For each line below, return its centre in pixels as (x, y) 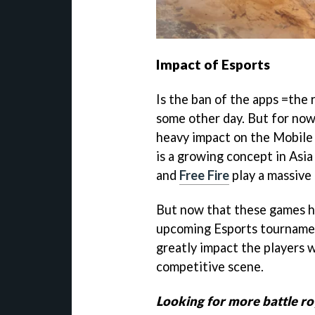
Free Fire (204, 175)
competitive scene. (210, 267)
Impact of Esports (213, 65)
